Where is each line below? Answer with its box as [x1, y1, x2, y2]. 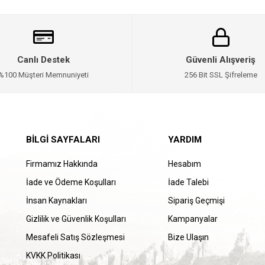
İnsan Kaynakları [26, 196, 87, 205]
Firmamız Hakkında [26, 159, 98, 169]
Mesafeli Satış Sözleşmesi [26, 232, 125, 242]
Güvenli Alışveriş [186, 54, 256, 65]
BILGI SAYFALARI [26, 134, 100, 145]
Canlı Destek [17, 54, 70, 65]
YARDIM [168, 134, 202, 145]
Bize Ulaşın [168, 232, 209, 242]
